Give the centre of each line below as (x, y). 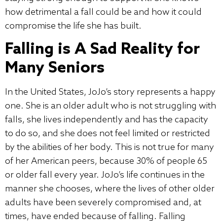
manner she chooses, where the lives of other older (110, 189)
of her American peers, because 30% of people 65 (106, 162)
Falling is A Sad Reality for (102, 50)
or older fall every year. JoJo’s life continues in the (105, 175)
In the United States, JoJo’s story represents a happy (110, 92)
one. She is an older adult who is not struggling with (110, 106)
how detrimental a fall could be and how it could (103, 12)
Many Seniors (55, 68)
